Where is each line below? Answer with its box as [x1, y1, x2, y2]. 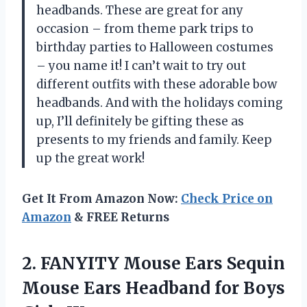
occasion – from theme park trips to [36, 21, 254, 36]
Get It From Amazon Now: [22, 191, 181, 206]
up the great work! [36, 150, 145, 166]
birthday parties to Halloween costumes [36, 39, 273, 55]
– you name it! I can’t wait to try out [36, 58, 246, 73]
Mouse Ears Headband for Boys [22, 277, 285, 299]
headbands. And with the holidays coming [36, 95, 283, 110]
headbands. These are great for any [36, 2, 243, 18]
